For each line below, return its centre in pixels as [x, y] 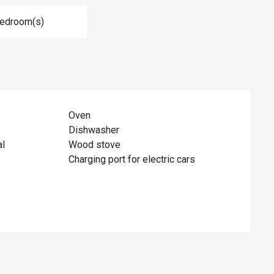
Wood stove [95, 144]
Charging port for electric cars [132, 159]
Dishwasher [94, 130]
